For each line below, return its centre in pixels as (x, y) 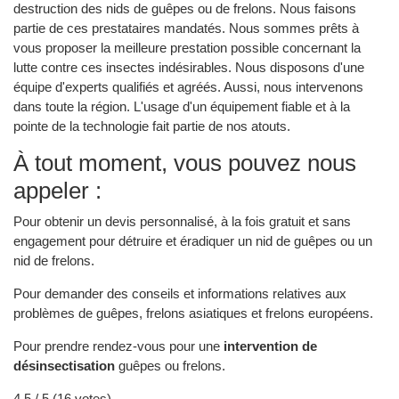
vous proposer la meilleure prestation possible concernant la (187, 48)
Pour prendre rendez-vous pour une (118, 346)
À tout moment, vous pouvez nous (185, 163)
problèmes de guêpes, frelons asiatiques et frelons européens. (193, 313)
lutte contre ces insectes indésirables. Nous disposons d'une (189, 68)
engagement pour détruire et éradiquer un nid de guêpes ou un (193, 240)
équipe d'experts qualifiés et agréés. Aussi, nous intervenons (188, 87)
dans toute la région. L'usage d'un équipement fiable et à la (182, 107)
